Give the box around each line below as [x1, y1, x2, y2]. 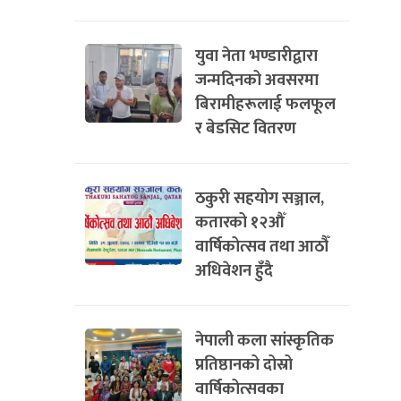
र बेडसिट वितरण [195, 115, 296, 142]
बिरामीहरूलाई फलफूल [195, 90, 336, 118]
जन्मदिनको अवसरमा [195, 66, 319, 94]
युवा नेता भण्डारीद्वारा [195, 42, 318, 70]
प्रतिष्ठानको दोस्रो [195, 351, 293, 379]
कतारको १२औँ [195, 209, 285, 236]
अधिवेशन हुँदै [195, 257, 273, 285]
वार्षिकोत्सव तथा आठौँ [195, 233, 329, 260]
